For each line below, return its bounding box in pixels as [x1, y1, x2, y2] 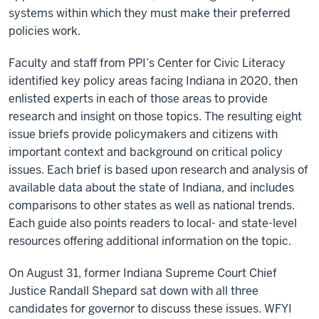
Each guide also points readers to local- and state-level [9, 215, 297, 231]
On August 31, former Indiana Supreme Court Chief [9, 265, 277, 281]
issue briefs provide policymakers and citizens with [9, 126, 278, 142]
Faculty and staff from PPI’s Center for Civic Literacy [9, 55, 286, 70]
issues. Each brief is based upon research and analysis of [9, 162, 308, 177]
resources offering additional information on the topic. [9, 233, 291, 249]
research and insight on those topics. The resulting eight [9, 108, 302, 124]
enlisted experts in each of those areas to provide [9, 90, 268, 106]
